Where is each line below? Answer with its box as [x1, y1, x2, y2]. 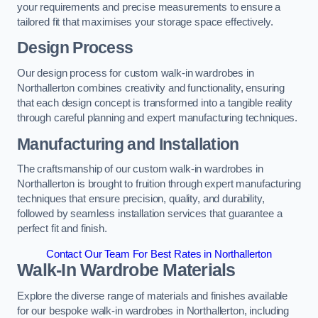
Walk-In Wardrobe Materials [17, 260, 236, 280]
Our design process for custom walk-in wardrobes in [17, 67, 254, 79]
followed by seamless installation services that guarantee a [17, 208, 283, 220]
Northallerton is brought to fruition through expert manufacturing [17, 178, 301, 190]
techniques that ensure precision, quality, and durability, [17, 193, 265, 205]
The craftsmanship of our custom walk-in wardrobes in [17, 163, 263, 175]
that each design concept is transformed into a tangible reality [17, 97, 292, 109]
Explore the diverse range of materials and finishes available [17, 290, 288, 302]
